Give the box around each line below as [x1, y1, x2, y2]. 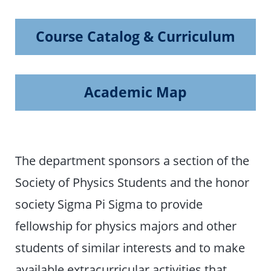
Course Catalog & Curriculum [36, 27, 235, 47]
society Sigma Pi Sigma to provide [15, 195, 203, 212]
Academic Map [84, 83, 187, 102]
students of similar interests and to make [15, 238, 246, 256]
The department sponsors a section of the [15, 151, 250, 169]
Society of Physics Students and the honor [15, 173, 250, 191]
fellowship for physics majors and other [15, 217, 237, 234]
